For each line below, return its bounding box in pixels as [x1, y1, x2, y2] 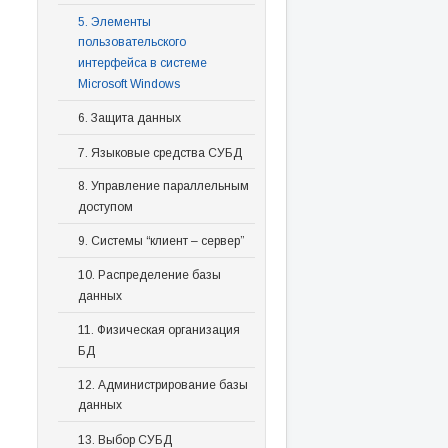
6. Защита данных [77, 111, 181, 126]
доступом [77, 200, 133, 215]
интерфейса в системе [77, 56, 207, 71]
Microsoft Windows [77, 76, 180, 91]
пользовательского [77, 35, 186, 50]
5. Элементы [77, 14, 151, 29]
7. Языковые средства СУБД [77, 145, 242, 160]
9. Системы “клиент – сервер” [77, 234, 244, 249]
